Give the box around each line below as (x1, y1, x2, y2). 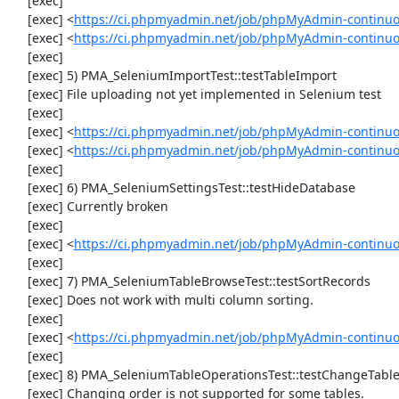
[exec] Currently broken (9, 198, 28, 215)
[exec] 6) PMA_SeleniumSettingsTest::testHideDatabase (9, 179, 28, 196)
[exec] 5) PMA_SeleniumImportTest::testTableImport (9, 67, 28, 84)
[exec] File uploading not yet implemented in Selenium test (9, 85, 28, 102)
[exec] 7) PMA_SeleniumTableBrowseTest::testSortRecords (9, 273, 28, 289)
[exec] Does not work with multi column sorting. (9, 291, 28, 308)
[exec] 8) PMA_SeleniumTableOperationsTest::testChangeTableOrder (9, 366, 28, 383)
